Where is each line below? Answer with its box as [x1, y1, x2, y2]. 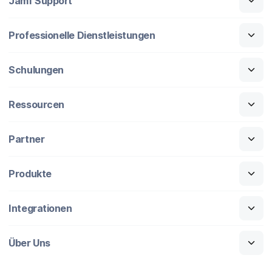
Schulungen [8, 63, 64, 76]
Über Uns [8, 236, 50, 249]
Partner [8, 132, 45, 145]
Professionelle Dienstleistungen [8, 29, 155, 41]
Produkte [8, 167, 52, 180]
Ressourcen [8, 98, 64, 110]
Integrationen [8, 202, 72, 214]
